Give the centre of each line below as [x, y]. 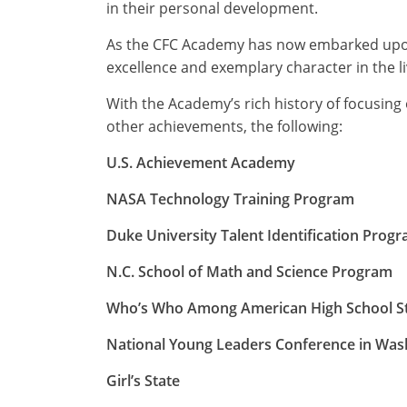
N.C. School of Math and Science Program [249, 272]
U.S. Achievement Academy [201, 163]
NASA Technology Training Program [230, 199]
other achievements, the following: [224, 126]
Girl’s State [143, 381]
